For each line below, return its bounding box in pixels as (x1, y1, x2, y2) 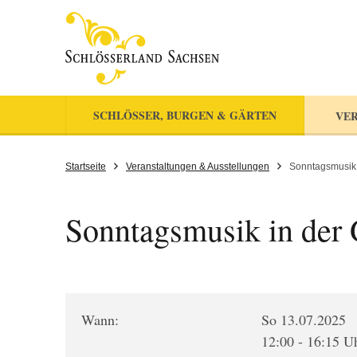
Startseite (65, 161, 106, 172)
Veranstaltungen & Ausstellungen (126, 161, 269, 172)
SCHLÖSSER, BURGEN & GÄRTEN (93, 107, 277, 124)
